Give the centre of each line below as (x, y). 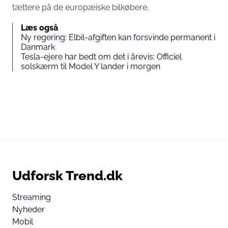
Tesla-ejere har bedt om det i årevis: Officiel (101, 56)
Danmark (38, 47)
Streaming (32, 197)
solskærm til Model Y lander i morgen (91, 66)
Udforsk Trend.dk (67, 175)
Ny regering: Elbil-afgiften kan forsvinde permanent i (118, 37)
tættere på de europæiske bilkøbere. (80, 7)
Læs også (39, 27)
